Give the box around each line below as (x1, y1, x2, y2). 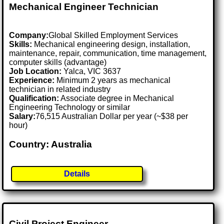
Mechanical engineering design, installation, (32, 39, 190, 48)
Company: (9, 30, 49, 39)
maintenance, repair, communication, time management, (9, 48, 207, 57)
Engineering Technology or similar (9, 102, 130, 111)
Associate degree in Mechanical (59, 93, 174, 102)
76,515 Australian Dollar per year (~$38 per (35, 111, 188, 120)
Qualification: (9, 93, 59, 102)
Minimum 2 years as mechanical (54, 75, 171, 84)
